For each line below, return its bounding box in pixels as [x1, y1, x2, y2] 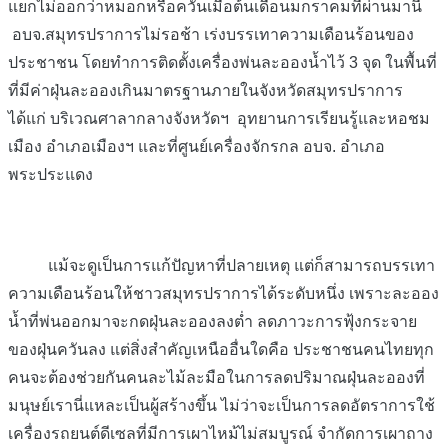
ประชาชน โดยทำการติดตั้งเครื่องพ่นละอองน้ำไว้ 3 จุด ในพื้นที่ [8, 53, 437, 71]
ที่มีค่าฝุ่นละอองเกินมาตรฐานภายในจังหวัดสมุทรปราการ [8, 81, 403, 99]
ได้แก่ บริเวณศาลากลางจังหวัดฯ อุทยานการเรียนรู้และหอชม [8, 109, 430, 127]
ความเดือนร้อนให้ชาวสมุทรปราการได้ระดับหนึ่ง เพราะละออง [8, 285, 439, 303]
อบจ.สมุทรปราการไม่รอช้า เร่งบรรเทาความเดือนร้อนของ [8, 25, 414, 43]
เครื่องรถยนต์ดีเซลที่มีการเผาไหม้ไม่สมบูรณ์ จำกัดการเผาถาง [8, 425, 433, 443]
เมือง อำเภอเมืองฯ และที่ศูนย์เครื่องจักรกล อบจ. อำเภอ [8, 137, 385, 155]
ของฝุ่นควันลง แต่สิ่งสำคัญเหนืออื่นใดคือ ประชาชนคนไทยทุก [8, 341, 434, 359]
